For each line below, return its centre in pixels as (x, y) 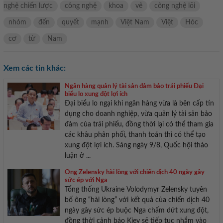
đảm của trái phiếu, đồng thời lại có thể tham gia (139, 125)
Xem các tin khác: (35, 68)
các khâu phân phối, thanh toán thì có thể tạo (135, 135)
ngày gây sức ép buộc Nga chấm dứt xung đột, (136, 211)
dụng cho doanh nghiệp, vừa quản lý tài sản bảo (138, 114)
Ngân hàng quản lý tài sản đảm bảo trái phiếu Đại (134, 87)
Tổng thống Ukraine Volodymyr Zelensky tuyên (136, 190)
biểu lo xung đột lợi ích (96, 95)
